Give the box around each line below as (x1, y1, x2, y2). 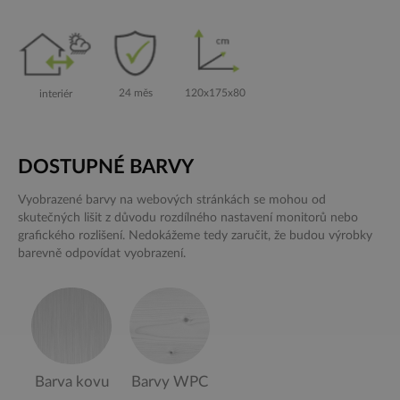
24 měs (118, 87, 153, 99)
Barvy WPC (131, 373, 208, 389)
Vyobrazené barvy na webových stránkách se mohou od (18, 193, 326, 206)
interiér (39, 87, 72, 99)
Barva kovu (34, 373, 109, 389)
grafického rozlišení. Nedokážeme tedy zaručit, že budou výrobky (18, 229, 372, 242)
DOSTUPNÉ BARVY (18, 156, 194, 177)
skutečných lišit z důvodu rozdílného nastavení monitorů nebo (18, 211, 358, 224)
